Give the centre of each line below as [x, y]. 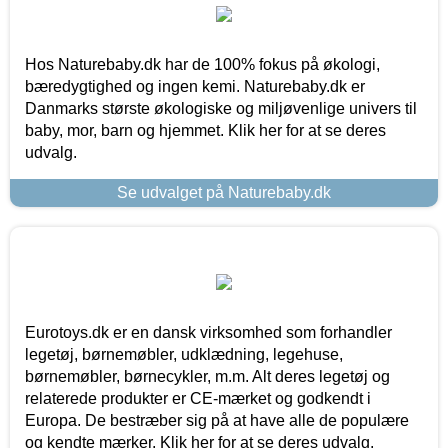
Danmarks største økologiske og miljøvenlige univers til [221, 108]
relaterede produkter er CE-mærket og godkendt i [198, 398]
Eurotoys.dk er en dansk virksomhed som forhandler [208, 332]
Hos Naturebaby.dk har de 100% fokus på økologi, [202, 64]
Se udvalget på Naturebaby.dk [224, 192]
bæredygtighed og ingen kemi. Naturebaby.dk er [195, 86]
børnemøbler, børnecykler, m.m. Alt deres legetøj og [207, 376]
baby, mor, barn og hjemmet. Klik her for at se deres [205, 130]
